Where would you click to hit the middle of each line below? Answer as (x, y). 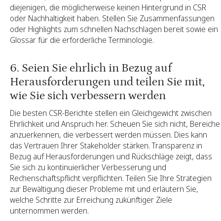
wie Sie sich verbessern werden (88, 96)
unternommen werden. (49, 210)
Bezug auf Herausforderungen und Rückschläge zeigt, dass (111, 156)
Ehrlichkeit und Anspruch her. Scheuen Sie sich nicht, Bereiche (115, 124)
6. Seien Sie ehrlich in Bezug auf (91, 68)
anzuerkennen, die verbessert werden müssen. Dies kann (109, 134)
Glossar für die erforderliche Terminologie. (82, 40)
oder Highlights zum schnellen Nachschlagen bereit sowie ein (114, 29)
